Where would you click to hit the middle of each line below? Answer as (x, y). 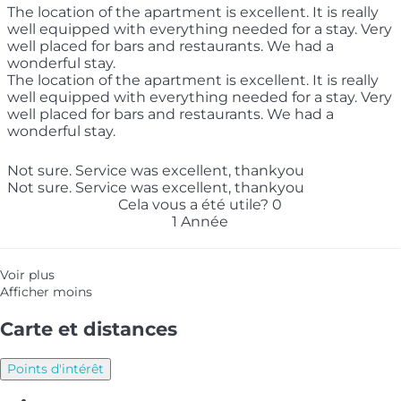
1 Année (200, 221)
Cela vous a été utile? (195, 204)
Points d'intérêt (55, 368)
